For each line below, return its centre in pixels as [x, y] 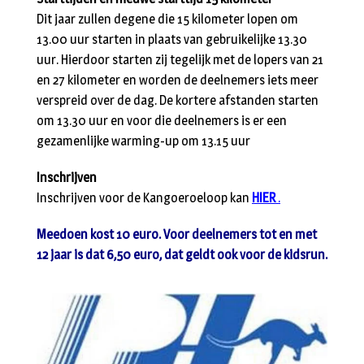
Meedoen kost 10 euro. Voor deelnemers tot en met [177, 235]
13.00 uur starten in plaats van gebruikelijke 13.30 [172, 40]
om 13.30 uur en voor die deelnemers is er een [162, 121]
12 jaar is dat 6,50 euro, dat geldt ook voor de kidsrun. [182, 255]
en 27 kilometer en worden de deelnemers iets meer [178, 80]
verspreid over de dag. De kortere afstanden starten [178, 101]
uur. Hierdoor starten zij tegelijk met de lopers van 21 [180, 60]
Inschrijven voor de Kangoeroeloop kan [144, 198]
